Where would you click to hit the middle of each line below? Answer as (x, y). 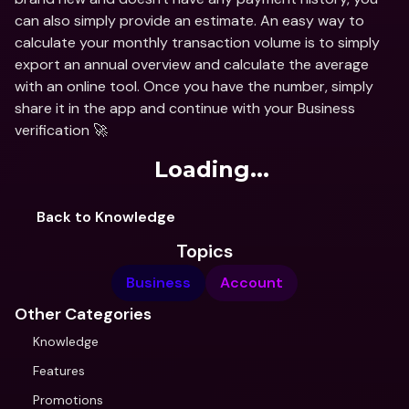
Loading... (212, 169)
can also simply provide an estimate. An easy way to (189, 21)
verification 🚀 (61, 130)
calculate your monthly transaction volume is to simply (197, 42)
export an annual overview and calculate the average (192, 64)
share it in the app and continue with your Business (185, 108)
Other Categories (83, 314)
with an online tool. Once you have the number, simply (194, 86)
